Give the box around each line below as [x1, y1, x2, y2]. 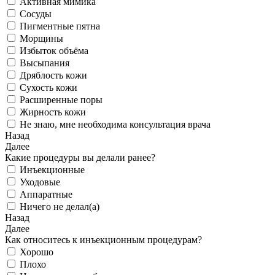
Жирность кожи [20, 107, 86, 118]
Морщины [20, 33, 63, 44]
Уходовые [20, 177, 60, 188]
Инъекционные [20, 165, 85, 176]
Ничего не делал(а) [20, 201, 99, 212]
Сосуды [20, 9, 52, 20]
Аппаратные [20, 189, 72, 200]
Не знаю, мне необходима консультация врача [20, 119, 211, 130]
